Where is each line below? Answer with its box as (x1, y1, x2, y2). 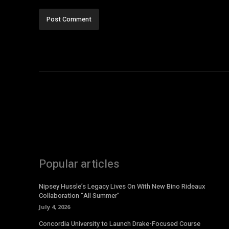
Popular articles (39, 156, 119, 173)
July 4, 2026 (39, 203, 70, 211)
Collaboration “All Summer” (39, 191, 120, 201)
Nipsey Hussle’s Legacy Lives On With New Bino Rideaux (39, 181, 205, 192)
